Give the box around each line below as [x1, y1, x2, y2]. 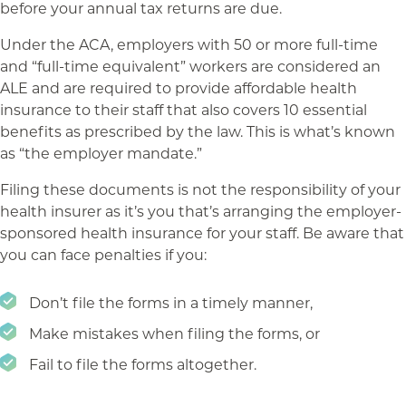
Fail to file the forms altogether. [29, 354, 256, 374]
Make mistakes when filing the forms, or [29, 324, 320, 343]
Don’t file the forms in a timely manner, [29, 293, 313, 313]
